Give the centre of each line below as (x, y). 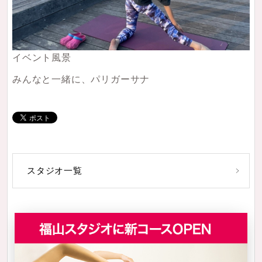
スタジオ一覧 (55, 171)
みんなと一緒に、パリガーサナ (81, 80)
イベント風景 (42, 57)
